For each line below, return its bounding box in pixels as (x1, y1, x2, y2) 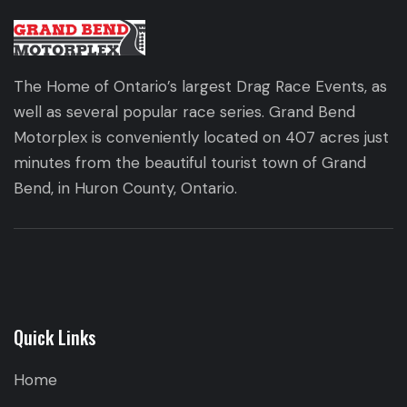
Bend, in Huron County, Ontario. (14, 178, 237, 199)
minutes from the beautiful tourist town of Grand (14, 153, 366, 174)
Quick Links (14, 323, 96, 352)
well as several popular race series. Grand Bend (14, 102, 355, 123)
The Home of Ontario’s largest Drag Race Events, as (14, 76, 387, 97)
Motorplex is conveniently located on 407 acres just (14, 127, 389, 148)
